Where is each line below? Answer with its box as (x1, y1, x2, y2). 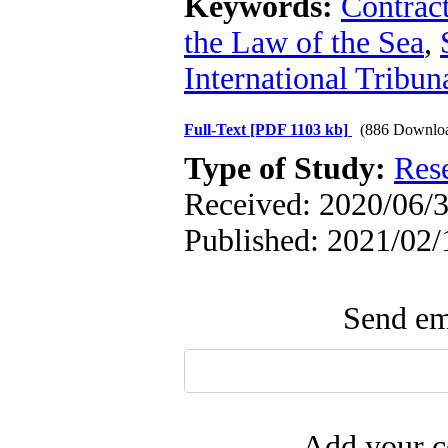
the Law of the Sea (184, 25, 424, 60)
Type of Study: (184, 151, 394, 186)
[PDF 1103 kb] (250, 121, 348, 138)
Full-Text (184, 121, 250, 138)
